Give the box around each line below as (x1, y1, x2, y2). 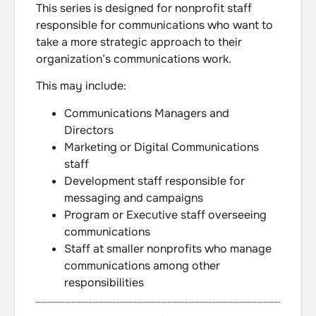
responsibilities (64, 274, 144, 290)
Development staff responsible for (64, 173, 245, 188)
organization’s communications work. (36, 51, 231, 66)
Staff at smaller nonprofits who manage (64, 241, 272, 256)
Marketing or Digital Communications (64, 139, 259, 154)
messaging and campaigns (64, 190, 203, 205)
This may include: (36, 78, 126, 94)
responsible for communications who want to (36, 17, 273, 32)
